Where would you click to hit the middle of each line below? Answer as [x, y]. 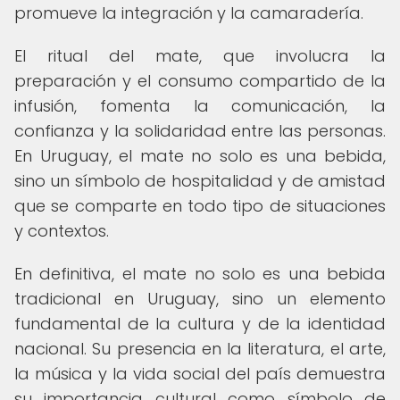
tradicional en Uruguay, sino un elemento [200, 299]
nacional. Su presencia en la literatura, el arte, [200, 349]
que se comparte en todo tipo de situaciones [200, 206]
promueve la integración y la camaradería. [189, 13]
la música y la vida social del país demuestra [200, 374]
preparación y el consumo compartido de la [200, 81]
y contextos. [62, 231]
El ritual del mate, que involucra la [200, 56]
